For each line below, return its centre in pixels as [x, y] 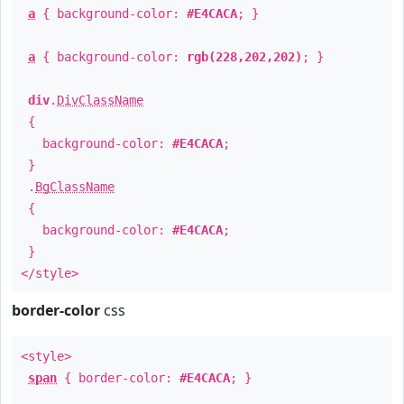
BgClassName [75, 187]
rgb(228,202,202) [244, 57]
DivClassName [100, 100]
